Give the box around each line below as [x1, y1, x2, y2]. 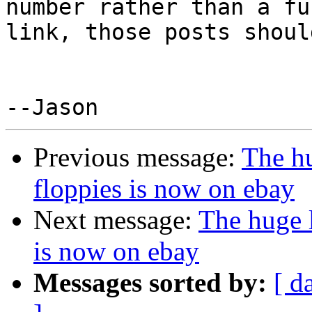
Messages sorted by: [33, 267, 267, 298]
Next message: [33, 205, 198, 235]
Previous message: [33, 142, 242, 173]
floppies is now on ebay [33, 173, 295, 204]
